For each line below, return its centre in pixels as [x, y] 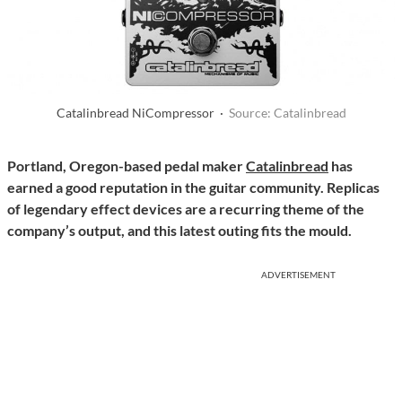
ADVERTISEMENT [298, 275]
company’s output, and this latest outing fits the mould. [182, 231]
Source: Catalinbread [287, 113]
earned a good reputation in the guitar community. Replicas [193, 188]
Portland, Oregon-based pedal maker [127, 166]
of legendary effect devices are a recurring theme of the [186, 209]
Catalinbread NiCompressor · [142, 113]
